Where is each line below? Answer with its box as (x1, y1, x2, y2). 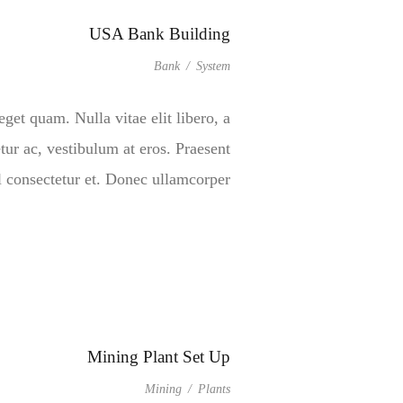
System (196, 59, 230, 73)
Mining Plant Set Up (87, 347, 230, 366)
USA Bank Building (89, 24, 230, 43)
